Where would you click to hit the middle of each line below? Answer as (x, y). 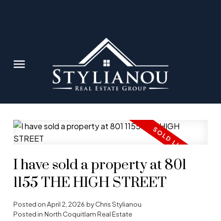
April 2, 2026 (66, 204)
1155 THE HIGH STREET (90, 183)
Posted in (28, 214)
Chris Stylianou (118, 204)
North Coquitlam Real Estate (88, 214)
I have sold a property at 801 (100, 166)
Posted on (30, 204)
